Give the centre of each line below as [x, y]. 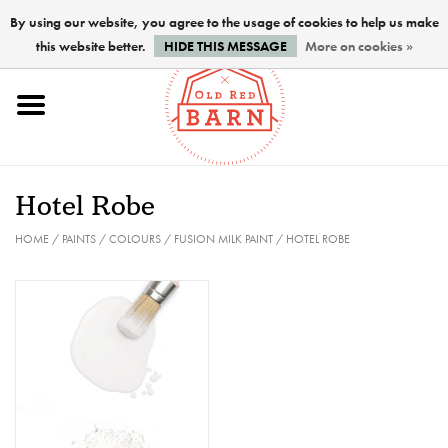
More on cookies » [358, 46]
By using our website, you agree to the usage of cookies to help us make [224, 22]
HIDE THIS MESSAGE [225, 46]
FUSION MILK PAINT [223, 239]
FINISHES [49, 415]
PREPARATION [66, 352]
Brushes [41, 289]
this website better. [92, 46]
